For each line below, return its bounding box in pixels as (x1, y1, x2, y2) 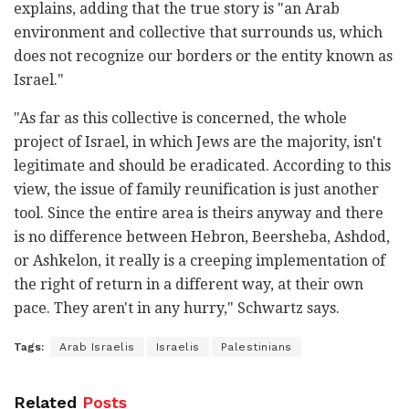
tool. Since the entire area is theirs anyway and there (14, 204, 383, 222)
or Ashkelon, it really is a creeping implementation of (14, 251, 385, 269)
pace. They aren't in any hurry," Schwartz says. (14, 299, 340, 317)
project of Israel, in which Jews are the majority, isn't (14, 132, 382, 151)
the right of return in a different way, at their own (14, 275, 363, 293)
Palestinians (220, 340, 292, 353)
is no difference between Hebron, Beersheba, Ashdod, (14, 227, 390, 246)
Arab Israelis (59, 340, 135, 353)
